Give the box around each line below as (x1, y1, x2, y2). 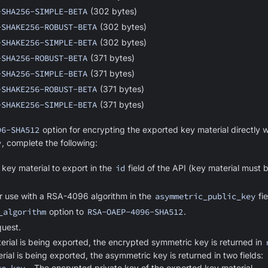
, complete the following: (2, 138, 98, 148)
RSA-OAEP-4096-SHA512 (87, 206, 183, 217)
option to (47, 206, 87, 217)
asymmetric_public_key (154, 191, 255, 202)
